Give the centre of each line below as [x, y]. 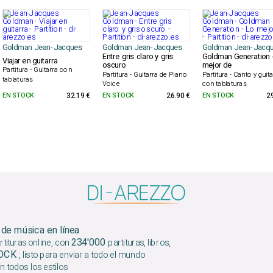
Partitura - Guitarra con [37, 70]
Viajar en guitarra [30, 61]
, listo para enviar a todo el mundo [82, 255]
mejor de [217, 65]
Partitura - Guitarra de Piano [144, 74]
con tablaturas [224, 83]
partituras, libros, [139, 243]
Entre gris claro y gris [138, 57]
